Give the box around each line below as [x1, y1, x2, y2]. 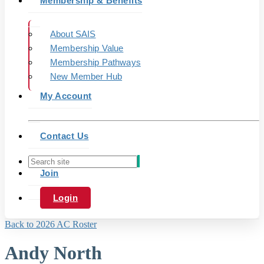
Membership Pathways [50, 57, 141, 67]
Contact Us [40, 131, 89, 141]
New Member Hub [50, 71, 123, 81]
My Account [40, 91, 92, 101]
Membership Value [50, 43, 124, 53]
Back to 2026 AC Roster [5, 219, 97, 229]
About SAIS [50, 29, 96, 39]
